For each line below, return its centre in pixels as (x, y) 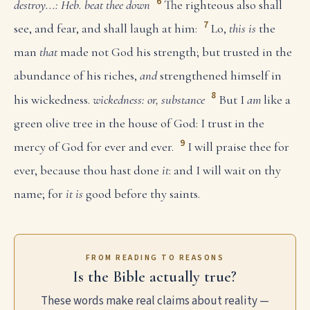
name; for (40, 193)
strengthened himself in (219, 76)
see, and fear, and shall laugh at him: (106, 29)
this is (242, 29)
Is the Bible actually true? (155, 277)
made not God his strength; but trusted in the (175, 52)
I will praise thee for (238, 146)
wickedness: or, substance (149, 99)
